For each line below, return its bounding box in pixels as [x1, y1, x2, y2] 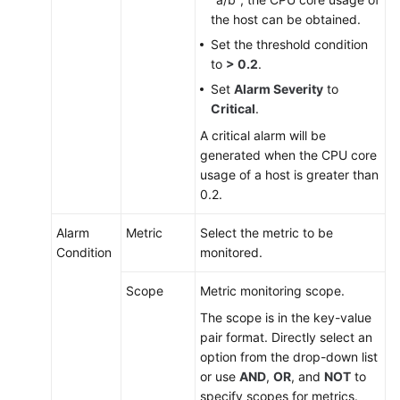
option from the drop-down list [200, 349, 378, 364]
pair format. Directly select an [200, 329, 372, 345]
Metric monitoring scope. [200, 283, 345, 298]
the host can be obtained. [211, 12, 361, 27]
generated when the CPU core [200, 147, 377, 162]
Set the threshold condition [211, 37, 368, 52]
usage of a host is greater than [200, 167, 379, 182]
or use [200, 369, 239, 384]
